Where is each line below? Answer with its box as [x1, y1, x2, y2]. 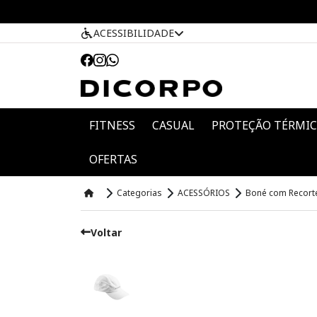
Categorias [117, 186, 162, 199]
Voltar [91, 225, 122, 239]
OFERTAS [89, 151, 137, 167]
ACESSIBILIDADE [93, 26, 174, 40]
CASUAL [152, 117, 195, 133]
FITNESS [89, 117, 135, 133]
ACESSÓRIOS [178, 186, 230, 199]
